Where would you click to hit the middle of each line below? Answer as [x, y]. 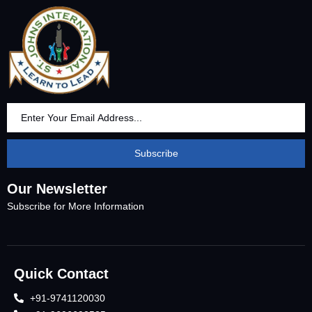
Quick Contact [61, 273]
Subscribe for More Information [77, 206]
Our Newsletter [57, 189]
